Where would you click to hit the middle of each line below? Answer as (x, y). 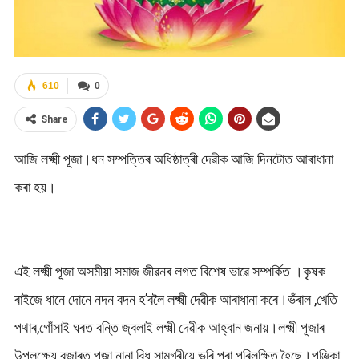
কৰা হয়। (35, 188)
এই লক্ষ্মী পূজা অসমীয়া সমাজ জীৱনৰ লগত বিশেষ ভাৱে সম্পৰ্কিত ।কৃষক (169, 272)
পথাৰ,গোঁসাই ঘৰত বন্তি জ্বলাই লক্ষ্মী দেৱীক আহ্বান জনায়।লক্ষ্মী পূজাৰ (169, 328)
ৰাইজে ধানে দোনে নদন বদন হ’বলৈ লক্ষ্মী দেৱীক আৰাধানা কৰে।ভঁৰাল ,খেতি (175, 300)
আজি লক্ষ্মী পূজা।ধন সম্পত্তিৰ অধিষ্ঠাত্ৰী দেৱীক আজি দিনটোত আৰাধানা (173, 159)
